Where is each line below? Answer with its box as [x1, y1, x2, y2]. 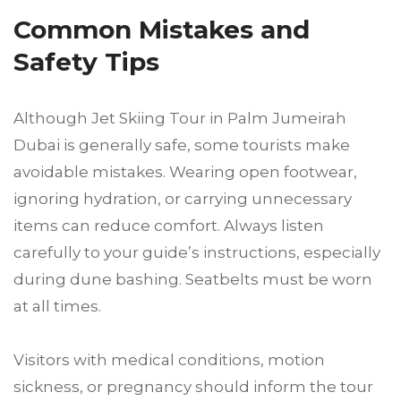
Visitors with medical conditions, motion [13, 351, 325, 370]
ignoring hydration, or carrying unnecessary [13, 190, 352, 209]
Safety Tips [13, 47, 159, 78]
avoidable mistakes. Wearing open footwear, [13, 163, 357, 182]
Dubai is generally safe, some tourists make [13, 136, 350, 155]
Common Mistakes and [13, 14, 310, 46]
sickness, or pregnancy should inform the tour [13, 378, 373, 397]
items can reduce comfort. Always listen [13, 217, 324, 235]
